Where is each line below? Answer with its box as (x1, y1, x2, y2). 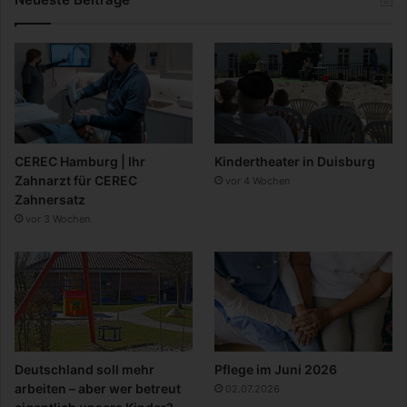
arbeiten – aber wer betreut (15, 380, 181, 396)
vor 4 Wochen (225, 174, 291, 187)
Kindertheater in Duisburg (214, 153, 376, 169)
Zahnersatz (15, 191, 85, 207)
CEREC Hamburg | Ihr (15, 153, 145, 169)
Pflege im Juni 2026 (214, 361, 338, 377)
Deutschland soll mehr (15, 361, 154, 377)
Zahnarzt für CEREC (15, 172, 137, 188)
